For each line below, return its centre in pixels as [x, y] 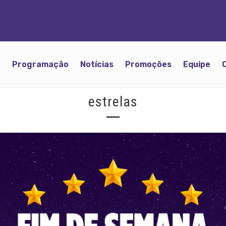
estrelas [113, 101]
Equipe [197, 64]
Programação [40, 64]
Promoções [148, 64]
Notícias [97, 64]
